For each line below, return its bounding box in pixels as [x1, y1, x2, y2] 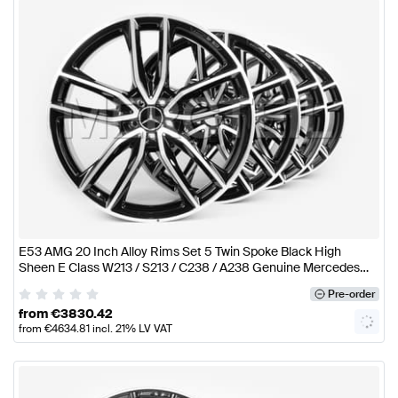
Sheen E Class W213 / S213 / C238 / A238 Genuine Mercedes [19, 259, 360, 275]
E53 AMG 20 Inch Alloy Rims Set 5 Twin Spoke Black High [19, 243, 341, 259]
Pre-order [327, 286, 375, 301]
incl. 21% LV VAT [90, 322, 172, 337]
